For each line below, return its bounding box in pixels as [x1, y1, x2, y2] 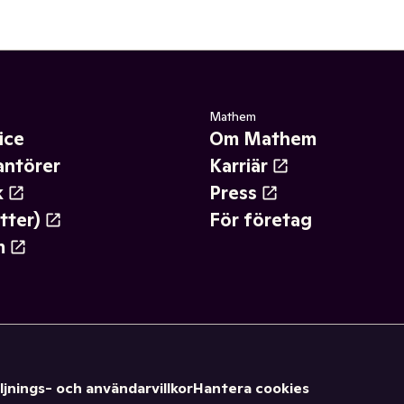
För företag [209, 208, 312, 233]
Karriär [209, 154, 268, 179]
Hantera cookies [193, 378, 309, 397]
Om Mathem [209, 127, 317, 151]
